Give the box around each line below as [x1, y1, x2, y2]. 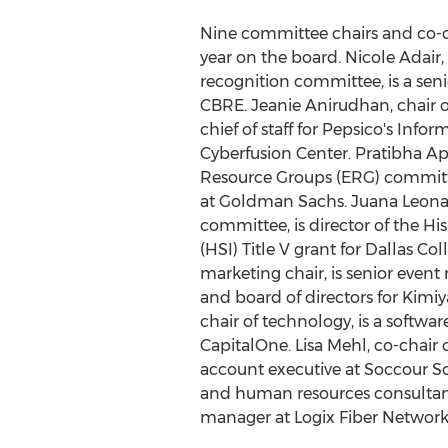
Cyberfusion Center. [199, 144, 355, 163]
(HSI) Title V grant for [199, 240, 365, 259]
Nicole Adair [344, 48, 441, 67]
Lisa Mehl [294, 336, 367, 355]
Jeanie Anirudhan [250, 96, 390, 115]
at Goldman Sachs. [199, 192, 351, 211]
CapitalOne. [199, 336, 295, 355]
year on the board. [199, 48, 345, 67]
